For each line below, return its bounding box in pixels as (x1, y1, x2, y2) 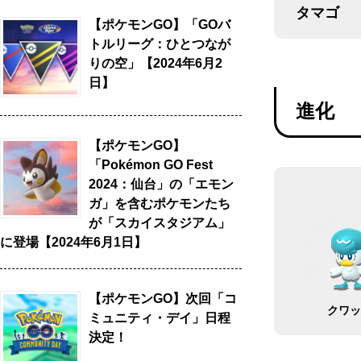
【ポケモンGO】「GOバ (89, 18, 230, 31)
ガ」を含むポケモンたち (89, 197, 230, 210)
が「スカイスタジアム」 (89, 216, 230, 230)
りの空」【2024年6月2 (89, 56, 222, 70)
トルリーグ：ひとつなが (89, 37, 230, 51)
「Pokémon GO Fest (89, 158, 213, 172)
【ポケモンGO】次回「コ (89, 292, 237, 305)
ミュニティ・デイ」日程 (89, 311, 230, 325)
